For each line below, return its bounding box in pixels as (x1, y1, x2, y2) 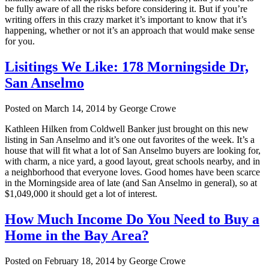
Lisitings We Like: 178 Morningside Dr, (5, 58, 249, 74)
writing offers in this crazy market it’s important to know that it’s (5, 14, 247, 25)
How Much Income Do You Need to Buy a (5, 211, 259, 227)
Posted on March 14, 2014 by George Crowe (5, 103, 176, 113)
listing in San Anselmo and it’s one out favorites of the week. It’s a (5, 134, 255, 145)
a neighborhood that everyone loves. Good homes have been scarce (5, 166, 260, 177)
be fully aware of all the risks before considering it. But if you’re (5, 4, 247, 14)
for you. (5, 36, 35, 47)
